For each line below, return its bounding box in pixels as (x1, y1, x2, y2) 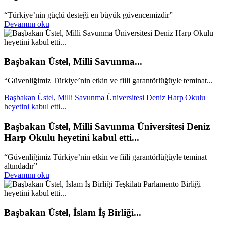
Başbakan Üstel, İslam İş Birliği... (4, 207, 141, 218)
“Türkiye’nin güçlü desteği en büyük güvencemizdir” (4, 11, 173, 20)
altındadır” (4, 161, 37, 170)
